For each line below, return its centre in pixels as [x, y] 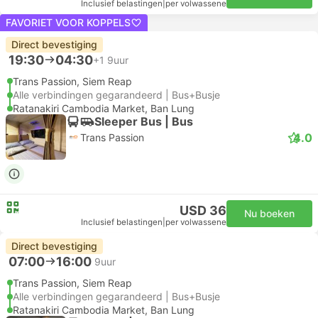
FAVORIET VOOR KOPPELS [68, 22]
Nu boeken [269, 213]
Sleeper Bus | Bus [144, 121]
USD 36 [203, 210]
